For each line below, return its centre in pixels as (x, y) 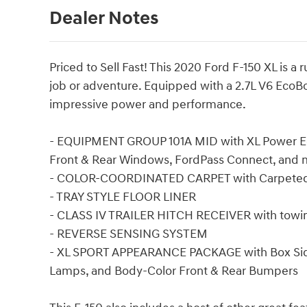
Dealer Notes (104, 19)
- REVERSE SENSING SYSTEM (128, 234)
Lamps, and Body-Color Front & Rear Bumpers (174, 271)
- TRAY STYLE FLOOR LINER (123, 197)
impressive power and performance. (148, 105)
